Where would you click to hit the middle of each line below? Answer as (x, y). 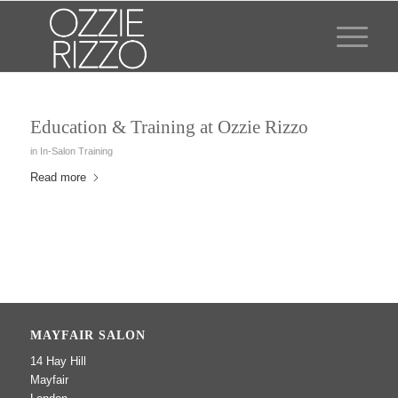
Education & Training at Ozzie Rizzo (169, 127)
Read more (58, 177)
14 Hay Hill (58, 362)
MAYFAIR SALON (88, 335)
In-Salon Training (76, 151)
